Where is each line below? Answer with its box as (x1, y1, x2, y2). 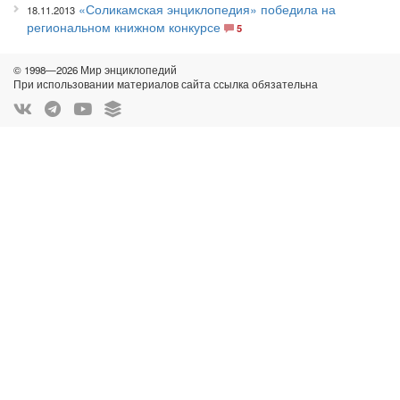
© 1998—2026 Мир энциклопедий (13, 62, 177, 77)
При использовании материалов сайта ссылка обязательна (13, 77, 318, 91)
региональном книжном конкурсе (27, 18, 221, 36)
